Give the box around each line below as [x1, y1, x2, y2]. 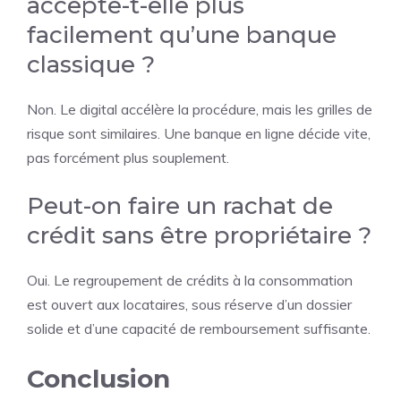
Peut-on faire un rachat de [27, 192, 333, 220]
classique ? [27, 50, 155, 79]
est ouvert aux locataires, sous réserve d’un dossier [27, 295, 352, 313]
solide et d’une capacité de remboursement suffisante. [27, 320, 371, 337]
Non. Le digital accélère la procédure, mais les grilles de [27, 100, 372, 118]
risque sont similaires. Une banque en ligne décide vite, [27, 124, 371, 142]
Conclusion [27, 363, 170, 394]
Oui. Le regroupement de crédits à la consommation [27, 271, 353, 289]
